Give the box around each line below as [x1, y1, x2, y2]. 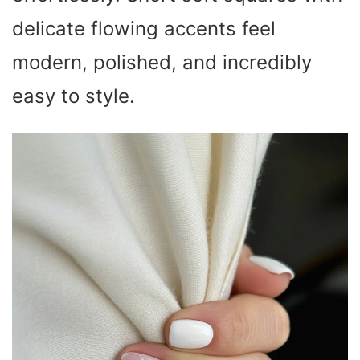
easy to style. [12, 84, 135, 108]
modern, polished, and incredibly [12, 50, 312, 74]
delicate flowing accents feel [12, 16, 276, 40]
